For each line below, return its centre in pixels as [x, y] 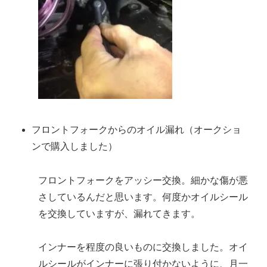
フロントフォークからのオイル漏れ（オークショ [137, 129]
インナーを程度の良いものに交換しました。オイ [143, 247]
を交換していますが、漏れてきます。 [119, 213]
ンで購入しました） [75, 146]
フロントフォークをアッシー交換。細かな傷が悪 [143, 180]
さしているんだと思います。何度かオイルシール [143, 197]
